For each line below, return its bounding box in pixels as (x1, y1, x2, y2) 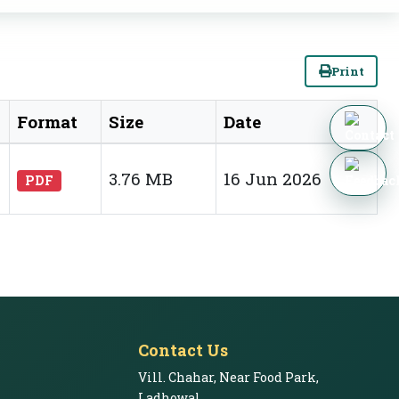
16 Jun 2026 (224, 167, 322, 190)
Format (17, 110, 77, 133)
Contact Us (137, 339, 228, 361)
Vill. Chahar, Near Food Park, (137, 369, 319, 386)
